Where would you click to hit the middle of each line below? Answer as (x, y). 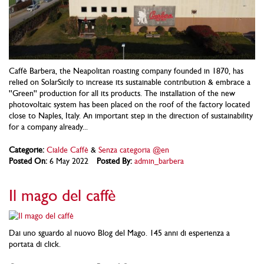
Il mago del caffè (62, 195)
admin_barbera (159, 161)
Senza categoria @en (134, 149)
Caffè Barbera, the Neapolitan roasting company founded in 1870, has (126, 70)
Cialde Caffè (67, 149)
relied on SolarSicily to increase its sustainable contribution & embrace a (130, 82)
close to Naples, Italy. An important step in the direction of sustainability (131, 115)
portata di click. (35, 244)
